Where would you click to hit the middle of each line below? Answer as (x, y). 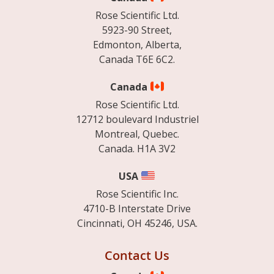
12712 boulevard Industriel (137, 120)
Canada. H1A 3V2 (137, 149)
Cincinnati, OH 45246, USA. (137, 224)
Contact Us (137, 256)
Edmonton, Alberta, (137, 45)
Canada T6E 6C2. (137, 60)
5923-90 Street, (137, 30)
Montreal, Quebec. (137, 134)
